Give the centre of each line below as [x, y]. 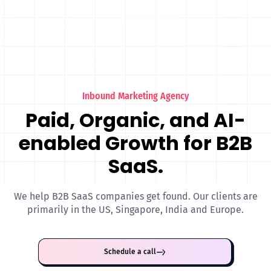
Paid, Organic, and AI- [135, 120]
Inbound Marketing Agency [135, 96]
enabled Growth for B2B [135, 143]
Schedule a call [130, 252]
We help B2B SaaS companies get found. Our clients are [135, 196]
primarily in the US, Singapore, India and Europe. [135, 209]
